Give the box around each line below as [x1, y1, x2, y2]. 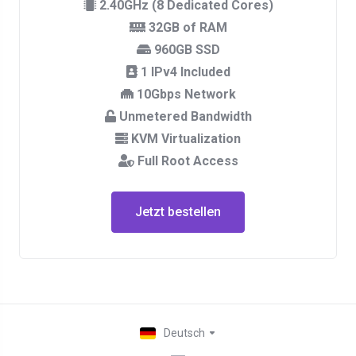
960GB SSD [150, 42, 220, 57]
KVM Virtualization [128, 131, 241, 146]
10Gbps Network [133, 87, 236, 102]
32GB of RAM [145, 20, 227, 35]
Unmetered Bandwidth [115, 109, 252, 124]
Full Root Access [133, 153, 238, 168]
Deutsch [163, 327, 207, 339]
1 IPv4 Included [137, 64, 230, 79]
